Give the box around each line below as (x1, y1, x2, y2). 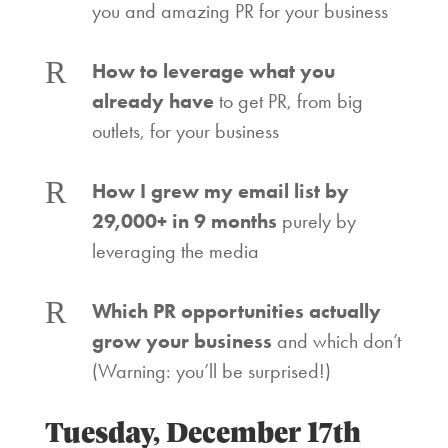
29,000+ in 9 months (91, 209, 277, 233)
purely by (276, 209, 356, 233)
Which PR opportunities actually (91, 299, 381, 323)
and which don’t (271, 329, 401, 353)
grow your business (91, 329, 272, 353)
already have (91, 89, 214, 113)
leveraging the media (91, 239, 259, 263)
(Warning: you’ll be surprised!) (91, 359, 331, 383)
